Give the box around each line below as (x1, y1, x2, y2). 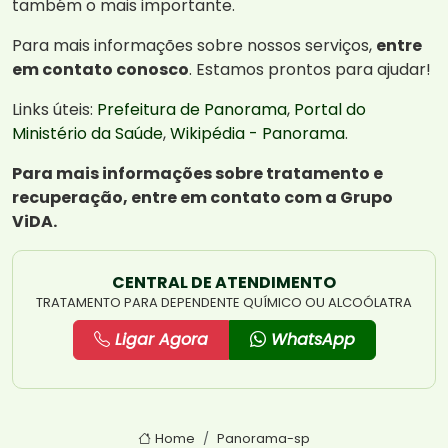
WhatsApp (265, 328, 355, 352)
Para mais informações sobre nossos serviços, (12, 34, 376, 58)
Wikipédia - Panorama (170, 122, 345, 146)
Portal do (294, 98, 366, 122)
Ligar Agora (109, 328, 208, 352)
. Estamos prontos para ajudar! (189, 58, 431, 82)
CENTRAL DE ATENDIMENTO (112, 271, 336, 295)
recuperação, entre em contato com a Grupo (12, 186, 393, 210)
